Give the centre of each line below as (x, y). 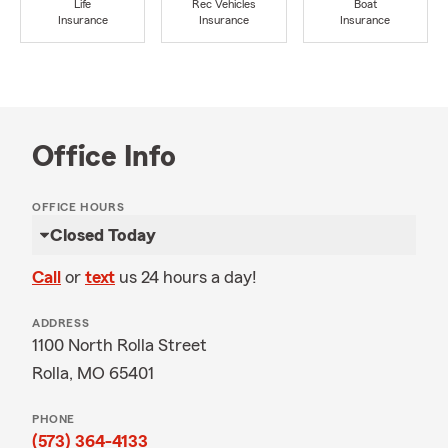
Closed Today (103, 235)
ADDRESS (61, 323)
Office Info (104, 157)
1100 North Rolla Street (119, 345)
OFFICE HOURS (78, 207)
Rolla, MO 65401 (93, 373)
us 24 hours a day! (188, 277)
